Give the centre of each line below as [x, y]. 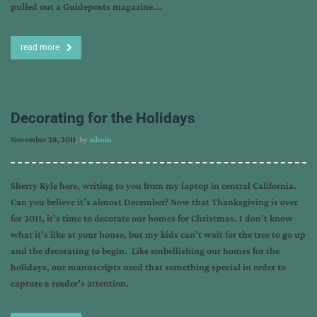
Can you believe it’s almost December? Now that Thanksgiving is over [154, 202]
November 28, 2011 [43, 139]
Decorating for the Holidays [103, 118]
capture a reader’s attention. [70, 283]
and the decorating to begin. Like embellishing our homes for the [145, 250]
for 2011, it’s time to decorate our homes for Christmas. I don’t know [152, 218]
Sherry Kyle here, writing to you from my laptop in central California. [154, 185]
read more [40, 47]
